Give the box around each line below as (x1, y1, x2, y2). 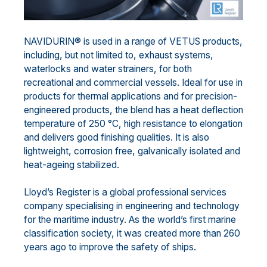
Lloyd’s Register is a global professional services (24, 187, 226, 198)
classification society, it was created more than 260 (24, 228, 240, 240)
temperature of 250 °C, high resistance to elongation (24, 117, 243, 129)
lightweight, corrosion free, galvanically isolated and (24, 145, 240, 157)
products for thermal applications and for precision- (24, 90, 237, 102)
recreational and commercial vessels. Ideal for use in (24, 76, 243, 88)
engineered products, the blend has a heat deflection (24, 104, 243, 116)
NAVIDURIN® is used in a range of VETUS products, (24, 35, 243, 47)
